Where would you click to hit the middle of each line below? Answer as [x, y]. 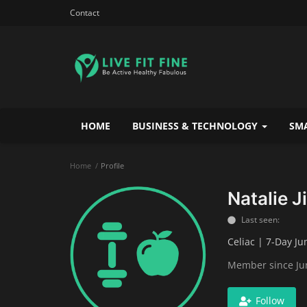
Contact [85, 13]
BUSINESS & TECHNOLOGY [196, 126]
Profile [112, 165]
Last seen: [260, 220]
